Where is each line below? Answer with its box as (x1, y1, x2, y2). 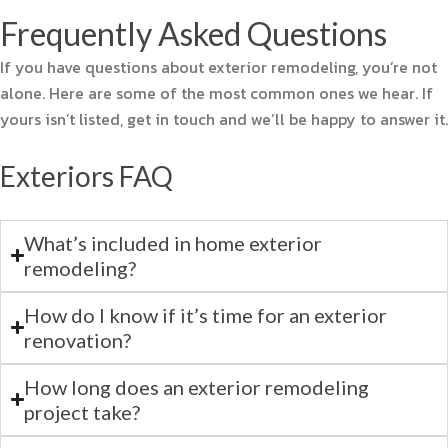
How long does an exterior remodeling (24, 374, 370, 399)
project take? (24, 399, 141, 424)
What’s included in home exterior (24, 230, 323, 255)
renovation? (24, 327, 132, 352)
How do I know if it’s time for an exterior (24, 302, 388, 327)
